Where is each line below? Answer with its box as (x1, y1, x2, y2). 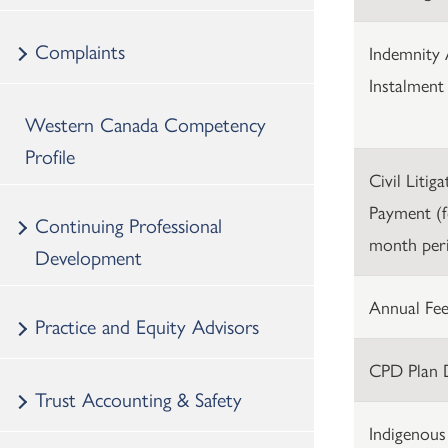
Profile (25, 140, 75, 170)
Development (35, 241, 142, 271)
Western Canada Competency (25, 108, 266, 138)
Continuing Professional (35, 209, 222, 239)
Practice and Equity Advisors (35, 310, 259, 340)
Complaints (35, 35, 125, 65)
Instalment (368, 71, 444, 97)
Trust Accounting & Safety (35, 383, 242, 413)
